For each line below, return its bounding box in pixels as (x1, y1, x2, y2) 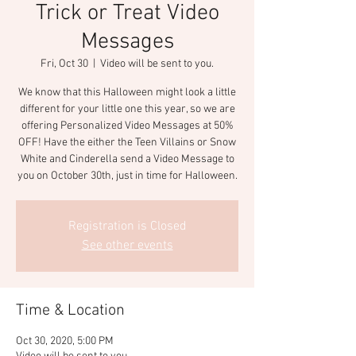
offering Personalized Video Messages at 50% (21, 119, 234, 133)
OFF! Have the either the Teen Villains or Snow (18, 136, 236, 149)
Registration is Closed (68, 219, 187, 234)
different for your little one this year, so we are (19, 103, 235, 116)
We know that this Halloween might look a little (18, 86, 236, 99)
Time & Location (16, 301, 125, 320)
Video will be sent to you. (100, 57, 214, 71)
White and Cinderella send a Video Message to (20, 153, 234, 166)
